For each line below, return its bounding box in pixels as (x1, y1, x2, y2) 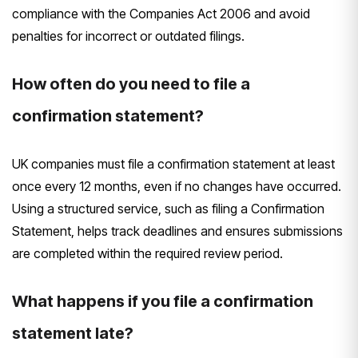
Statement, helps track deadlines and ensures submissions (12, 223, 343, 240)
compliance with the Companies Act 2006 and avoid (12, 6, 310, 22)
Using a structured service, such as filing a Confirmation (12, 201, 324, 217)
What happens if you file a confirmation (12, 292, 313, 312)
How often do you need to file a (12, 74, 250, 94)
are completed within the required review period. (12, 245, 283, 262)
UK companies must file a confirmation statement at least (12, 156, 335, 173)
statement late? (12, 324, 133, 344)
